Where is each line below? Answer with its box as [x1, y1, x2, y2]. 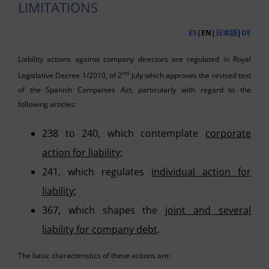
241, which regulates [42, 165, 151, 178]
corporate [205, 126, 251, 140]
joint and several [165, 203, 252, 217]
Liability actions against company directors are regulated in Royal [18, 53, 251, 64]
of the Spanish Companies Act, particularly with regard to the [18, 84, 251, 95]
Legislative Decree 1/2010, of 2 [18, 70, 122, 80]
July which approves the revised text [129, 70, 252, 80]
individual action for [151, 165, 251, 178]
